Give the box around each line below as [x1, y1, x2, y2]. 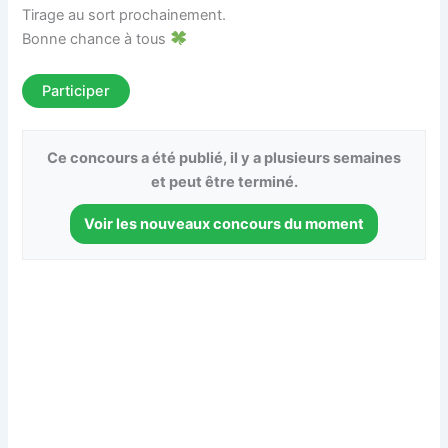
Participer [42, 82, 111, 101]
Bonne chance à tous [22, 30, 171, 48]
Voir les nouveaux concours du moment [84, 215, 364, 234]
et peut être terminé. [150, 173, 298, 192]
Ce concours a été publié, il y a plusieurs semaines [47, 149, 401, 168]
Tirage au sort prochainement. [22, 6, 227, 24]
